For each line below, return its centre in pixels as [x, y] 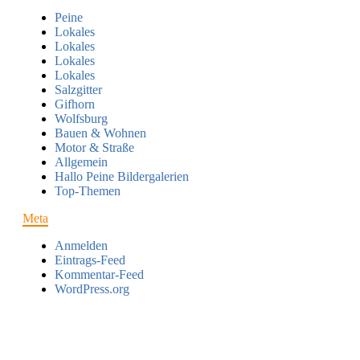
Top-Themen [88, 190]
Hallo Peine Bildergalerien [122, 176]
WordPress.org [92, 288]
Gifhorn [75, 104]
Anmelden [81, 245]
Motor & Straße [94, 147]
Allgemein [81, 162]
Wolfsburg [81, 118]
